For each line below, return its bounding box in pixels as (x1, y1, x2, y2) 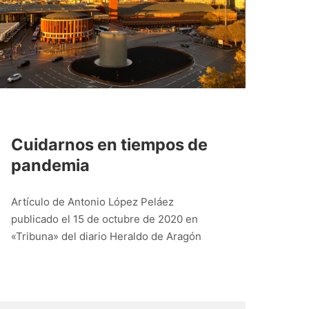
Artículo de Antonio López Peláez (10, 195, 174, 208)
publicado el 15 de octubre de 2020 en (10, 212, 198, 226)
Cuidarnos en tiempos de (10, 134, 208, 154)
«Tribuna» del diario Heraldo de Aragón (10, 229, 201, 243)
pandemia (10, 154, 90, 175)
